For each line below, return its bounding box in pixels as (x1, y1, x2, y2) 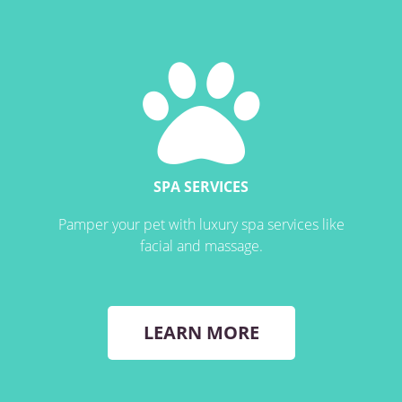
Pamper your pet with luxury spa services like (57, 214, 345, 234)
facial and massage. (139, 236, 263, 256)
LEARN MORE (143, 320, 259, 345)
